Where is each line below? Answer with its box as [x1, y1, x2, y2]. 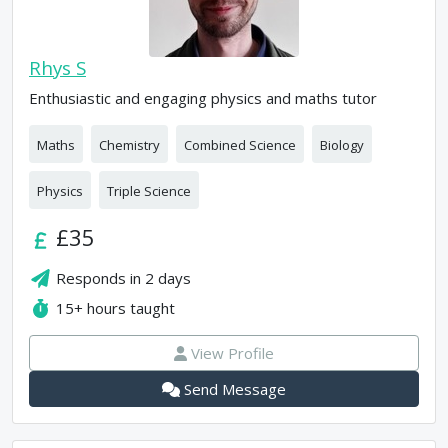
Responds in [56, 268, 146, 288]
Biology [320, 136, 364, 154]
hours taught [83, 298, 176, 318]
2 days [145, 268, 192, 288]
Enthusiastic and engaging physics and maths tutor [29, 88, 377, 108]
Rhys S [29, 55, 86, 80]
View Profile [191, 343, 275, 363]
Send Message [184, 379, 287, 399]
